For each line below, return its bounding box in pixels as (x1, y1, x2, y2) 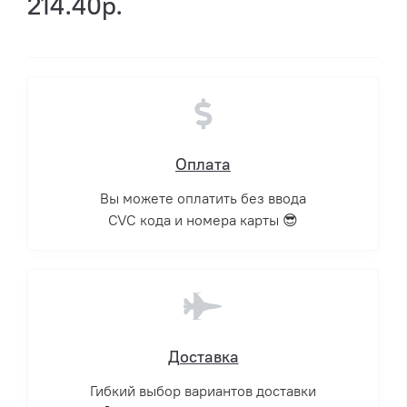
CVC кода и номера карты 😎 (108, 212, 298, 230)
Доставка (167, 347, 239, 368)
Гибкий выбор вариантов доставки (90, 382, 316, 401)
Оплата (175, 154, 231, 175)
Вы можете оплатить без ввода (100, 190, 306, 208)
